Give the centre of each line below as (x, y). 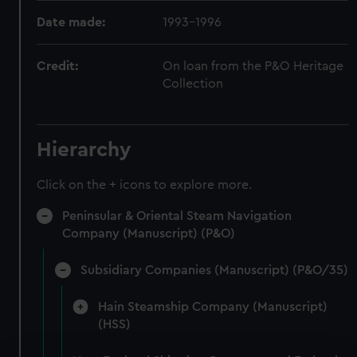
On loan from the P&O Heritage (253, 66)
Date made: (71, 22)
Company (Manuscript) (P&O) (149, 233)
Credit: (58, 66)
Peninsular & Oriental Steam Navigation (177, 216)
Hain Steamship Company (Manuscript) (212, 306)
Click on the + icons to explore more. (145, 184)
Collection (193, 83)
